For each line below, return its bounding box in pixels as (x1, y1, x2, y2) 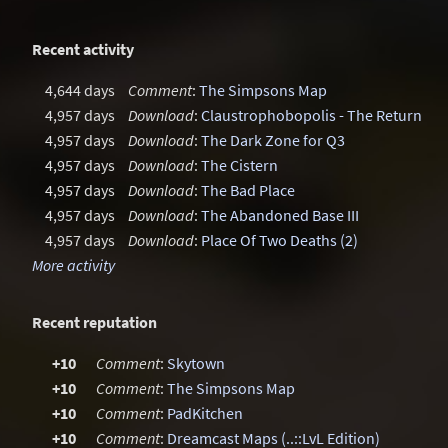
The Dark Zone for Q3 (201, 130, 345, 150)
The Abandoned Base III (201, 205, 359, 225)
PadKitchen (167, 403, 243, 423)
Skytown (167, 353, 225, 373)
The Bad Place (201, 180, 295, 200)
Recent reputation (32, 312, 157, 332)
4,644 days (45, 80, 115, 100)
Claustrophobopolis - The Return (201, 105, 422, 125)
